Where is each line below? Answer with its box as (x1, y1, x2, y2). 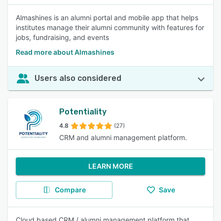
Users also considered (35, 74, 121, 83)
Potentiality (59, 107, 107, 116)
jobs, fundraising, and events (16, 33, 109, 41)
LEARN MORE (88, 162, 133, 170)
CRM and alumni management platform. (59, 133, 187, 142)
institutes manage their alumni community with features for (16, 23, 204, 32)
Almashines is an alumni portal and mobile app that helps (16, 13, 198, 22)
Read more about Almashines (16, 48, 114, 56)
